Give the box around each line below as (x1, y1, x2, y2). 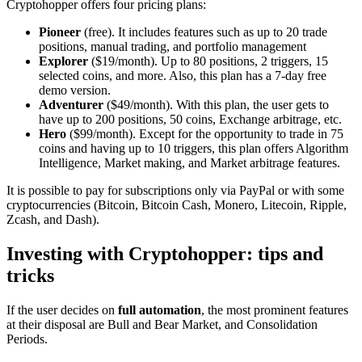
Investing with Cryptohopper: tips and (6, 243, 323, 265)
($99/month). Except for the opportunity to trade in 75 (66, 127, 343, 141)
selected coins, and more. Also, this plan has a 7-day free (39, 69, 326, 83)
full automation (118, 303, 201, 318)
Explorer (39, 54, 88, 69)
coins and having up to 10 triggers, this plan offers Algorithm (39, 141, 348, 156)
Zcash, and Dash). (6, 213, 99, 227)
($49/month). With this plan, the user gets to (103, 98, 329, 112)
